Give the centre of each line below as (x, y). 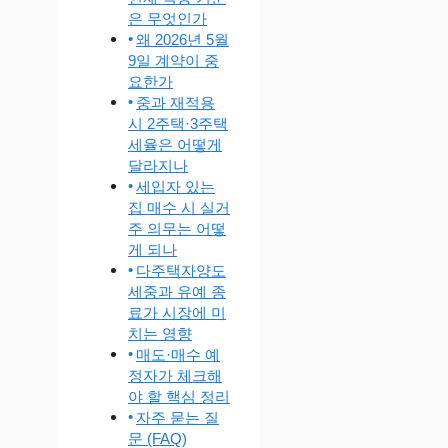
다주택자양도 (181, 270)
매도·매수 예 (178, 354)
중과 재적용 (176, 102)
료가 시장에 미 (177, 312)
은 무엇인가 (167, 18)
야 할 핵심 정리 (179, 396)
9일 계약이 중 (173, 60)
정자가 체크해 (175, 375)
